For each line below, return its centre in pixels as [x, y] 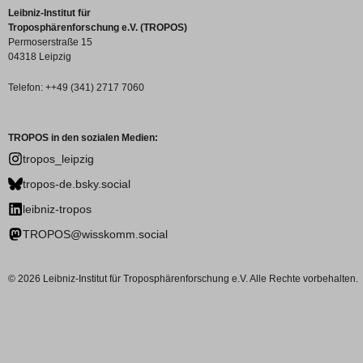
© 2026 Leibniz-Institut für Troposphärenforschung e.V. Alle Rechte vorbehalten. [183, 278]
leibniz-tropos [57, 209]
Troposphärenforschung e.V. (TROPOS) [98, 27]
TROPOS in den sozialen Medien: [83, 137]
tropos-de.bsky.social [77, 184]
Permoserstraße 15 [50, 42]
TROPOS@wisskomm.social [95, 234]
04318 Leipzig [40, 56]
